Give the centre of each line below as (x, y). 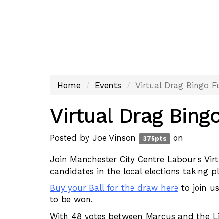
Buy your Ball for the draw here (114, 188)
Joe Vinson (114, 138)
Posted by (71, 138)
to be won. (71, 199)
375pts (154, 139)
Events (108, 85)
